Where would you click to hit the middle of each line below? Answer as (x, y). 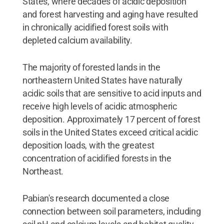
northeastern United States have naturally (102, 80)
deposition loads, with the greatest (88, 145)
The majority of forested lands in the (91, 67)
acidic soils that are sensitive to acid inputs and (112, 93)
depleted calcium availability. (77, 40)
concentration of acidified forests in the (97, 158)
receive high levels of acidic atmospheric (99, 106)
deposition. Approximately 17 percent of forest (111, 119)
